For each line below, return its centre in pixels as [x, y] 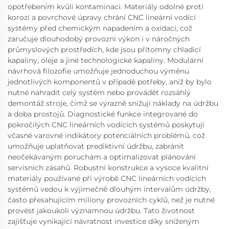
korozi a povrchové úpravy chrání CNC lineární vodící [102, 17]
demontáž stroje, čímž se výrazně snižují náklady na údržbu [113, 103]
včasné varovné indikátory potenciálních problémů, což [106, 135]
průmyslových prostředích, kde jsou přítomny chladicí [104, 50]
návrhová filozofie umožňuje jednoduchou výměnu [98, 71]
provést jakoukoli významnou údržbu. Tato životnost [101, 211]
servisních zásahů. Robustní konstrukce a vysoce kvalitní [108, 168]
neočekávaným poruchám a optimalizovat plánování [102, 157]
